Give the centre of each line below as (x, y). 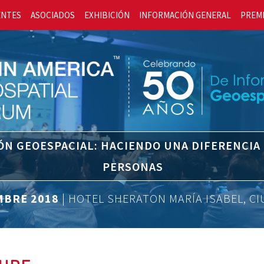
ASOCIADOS (53, 15)
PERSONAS (133, 166)
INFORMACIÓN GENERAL (185, 15)
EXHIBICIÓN (107, 15)
